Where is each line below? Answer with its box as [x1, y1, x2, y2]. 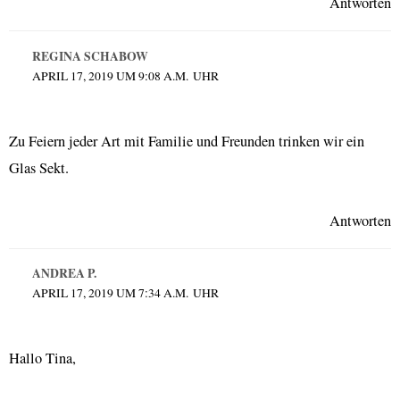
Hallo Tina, [9, 348, 76, 369]
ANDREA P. [31, 264, 96, 283]
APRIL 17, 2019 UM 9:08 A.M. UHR [31, 67, 219, 84]
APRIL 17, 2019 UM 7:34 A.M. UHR [31, 285, 219, 302]
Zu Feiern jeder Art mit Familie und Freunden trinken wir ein [9, 130, 364, 151]
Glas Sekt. [9, 157, 69, 178]
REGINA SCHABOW [31, 46, 148, 65]
